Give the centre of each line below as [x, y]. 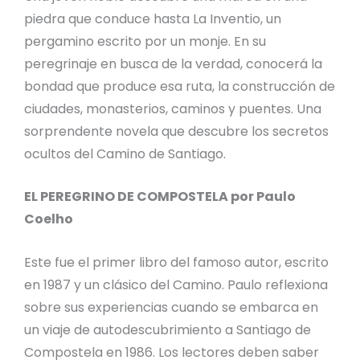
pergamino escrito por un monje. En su [145, 41]
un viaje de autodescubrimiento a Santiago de [168, 329]
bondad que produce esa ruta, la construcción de [180, 86]
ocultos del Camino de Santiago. [125, 153]
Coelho [49, 219]
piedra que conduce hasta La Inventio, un [153, 18]
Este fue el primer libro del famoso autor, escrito [176, 262]
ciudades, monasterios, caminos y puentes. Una [173, 108]
